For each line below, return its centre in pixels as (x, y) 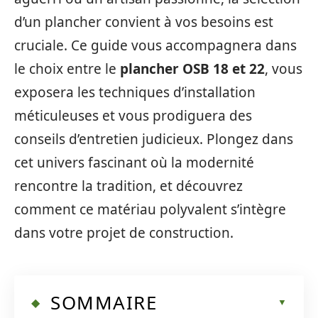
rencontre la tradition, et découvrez (128, 186)
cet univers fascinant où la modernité (134, 163)
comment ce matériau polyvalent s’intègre (150, 209)
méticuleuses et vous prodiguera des (133, 116)
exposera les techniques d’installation (135, 92)
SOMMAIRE (104, 302)
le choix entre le (67, 69)
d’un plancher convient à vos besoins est (144, 22)
